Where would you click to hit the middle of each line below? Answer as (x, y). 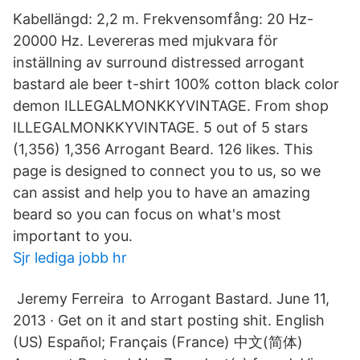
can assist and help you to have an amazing (162, 192)
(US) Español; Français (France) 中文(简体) (158, 342)
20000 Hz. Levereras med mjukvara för (145, 41)
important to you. (73, 236)
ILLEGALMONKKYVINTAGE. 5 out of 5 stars (160, 127)
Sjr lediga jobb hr (70, 258)
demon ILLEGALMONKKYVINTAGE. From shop (171, 106)
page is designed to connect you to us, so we (167, 171)
